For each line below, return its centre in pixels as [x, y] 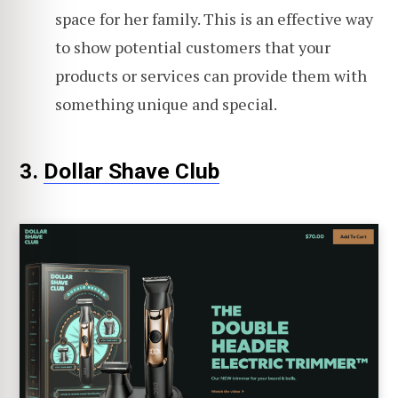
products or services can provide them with [211, 75]
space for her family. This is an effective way [214, 18]
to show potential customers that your [193, 47]
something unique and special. [166, 103]
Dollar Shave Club [131, 171]
